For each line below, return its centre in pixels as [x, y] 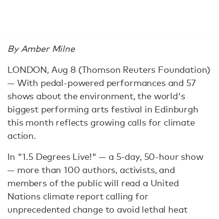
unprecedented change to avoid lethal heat [98, 209]
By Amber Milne [41, 48]
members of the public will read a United [93, 183]
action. [22, 135]
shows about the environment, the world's [96, 96]
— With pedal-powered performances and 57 [102, 83]
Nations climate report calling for [78, 196]
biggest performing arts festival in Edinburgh [103, 109]
